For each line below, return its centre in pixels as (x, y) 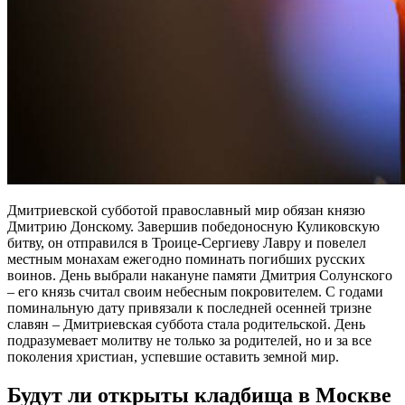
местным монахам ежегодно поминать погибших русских (186, 259)
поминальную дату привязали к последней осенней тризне (189, 307)
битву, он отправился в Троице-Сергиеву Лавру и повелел (187, 242)
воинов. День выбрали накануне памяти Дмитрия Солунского (200, 275)
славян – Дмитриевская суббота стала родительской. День (186, 324)
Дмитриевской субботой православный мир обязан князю (186, 210)
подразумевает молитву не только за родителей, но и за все (189, 340)
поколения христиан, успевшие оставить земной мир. (173, 356)
